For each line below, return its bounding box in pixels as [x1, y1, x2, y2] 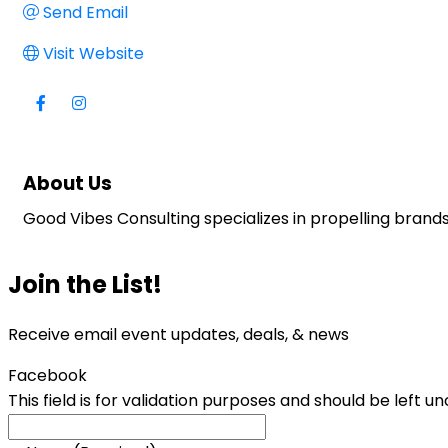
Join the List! [8, 267, 162, 301]
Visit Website [43, 41, 144, 65]
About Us [23, 169, 112, 197]
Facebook [8, 363, 87, 387]
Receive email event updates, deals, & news [8, 322, 349, 346]
